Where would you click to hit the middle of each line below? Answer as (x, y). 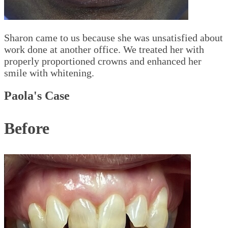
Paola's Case (37, 96)
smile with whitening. (49, 73)
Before (27, 129)
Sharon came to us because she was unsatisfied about (113, 38)
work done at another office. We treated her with (104, 50)
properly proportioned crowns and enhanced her (103, 61)
